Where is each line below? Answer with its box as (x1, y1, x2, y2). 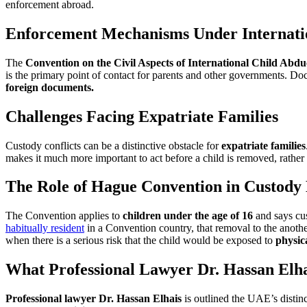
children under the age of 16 (123, 210, 253, 222)
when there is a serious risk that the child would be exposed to (5, 234, 275, 247)
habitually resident (5, 222, 84, 234)
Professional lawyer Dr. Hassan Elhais (5, 293, 182, 305)
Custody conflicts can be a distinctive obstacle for (5, 139, 221, 151)
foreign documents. (5, 81, 94, 93)
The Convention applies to (5, 210, 123, 222)
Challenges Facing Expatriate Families (5, 107, 278, 125)
